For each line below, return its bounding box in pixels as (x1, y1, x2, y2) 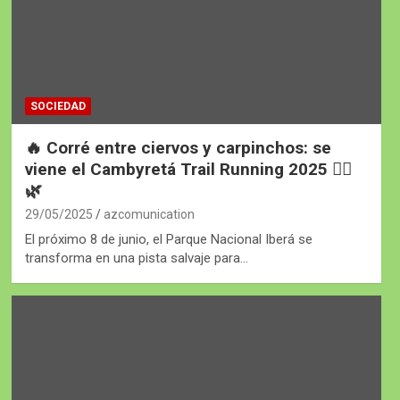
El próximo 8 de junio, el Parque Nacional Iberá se (24, 231, 312, 248)
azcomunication (103, 207, 195, 222)
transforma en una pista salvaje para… (24, 250, 248, 267)
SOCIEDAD (29, 100, 86, 113)
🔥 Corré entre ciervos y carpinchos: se (24, 137, 331, 159)
